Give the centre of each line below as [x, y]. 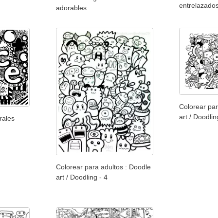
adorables [71, 8]
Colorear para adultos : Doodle [103, 167]
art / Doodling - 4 [82, 177]
